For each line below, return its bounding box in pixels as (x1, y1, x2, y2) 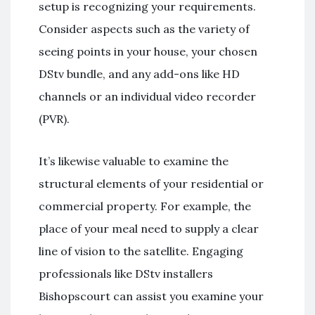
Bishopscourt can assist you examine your (39, 288, 264, 303)
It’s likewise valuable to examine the (39, 153, 229, 168)
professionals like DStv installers (39, 266, 213, 281)
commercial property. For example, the (39, 198, 251, 213)
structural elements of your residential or (39, 176, 264, 191)
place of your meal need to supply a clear (39, 221, 259, 236)
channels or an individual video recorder (39, 89, 256, 103)
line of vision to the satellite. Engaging (39, 243, 243, 258)
